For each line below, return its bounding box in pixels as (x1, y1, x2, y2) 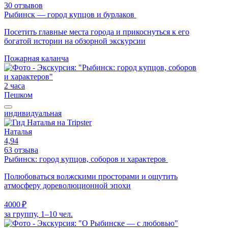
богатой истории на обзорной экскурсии (4, 36, 146, 45)
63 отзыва (4, 145, 38, 154)
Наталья (4, 127, 32, 136)
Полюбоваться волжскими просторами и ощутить (4, 172, 178, 181)
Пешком (4, 90, 33, 99)
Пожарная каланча (4, 53, 69, 63)
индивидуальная (4, 108, 62, 118)
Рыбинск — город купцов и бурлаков (4, 10, 136, 19)
